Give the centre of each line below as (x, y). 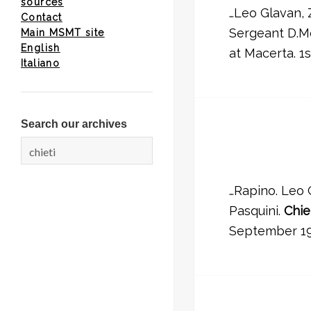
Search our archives (74, 124)
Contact (42, 17)
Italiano (41, 63)
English (41, 48)
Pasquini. (257, 211)
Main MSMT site (63, 33)
